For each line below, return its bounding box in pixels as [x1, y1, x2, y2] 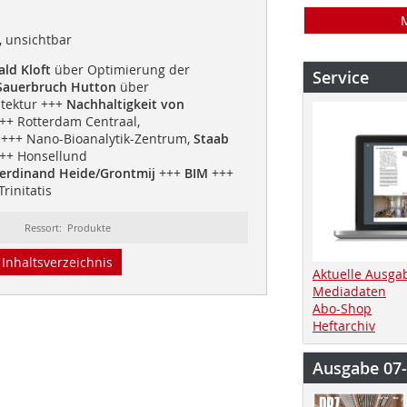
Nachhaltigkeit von [65, 94, 184, 113]
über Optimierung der [50, 60, 190, 78]
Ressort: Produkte [25, 220, 112, 234]
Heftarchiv [313, 316, 375, 334]
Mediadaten [313, 282, 386, 300]
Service [313, 66, 369, 88]
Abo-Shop [313, 299, 372, 317]
